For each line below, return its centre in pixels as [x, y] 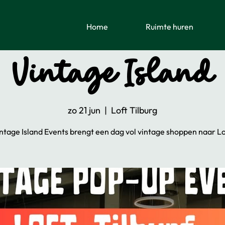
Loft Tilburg [134, 110]
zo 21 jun [84, 110]
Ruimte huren [170, 27]
